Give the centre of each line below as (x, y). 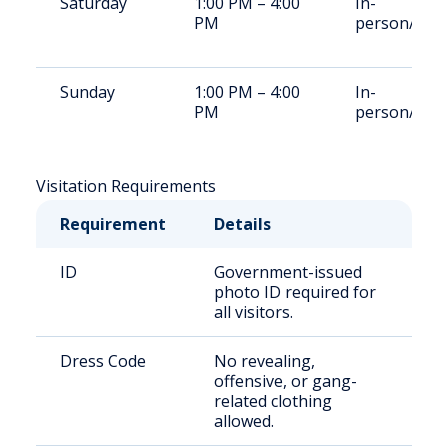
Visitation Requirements (126, 186)
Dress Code (103, 361)
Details (242, 224)
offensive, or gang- (285, 381)
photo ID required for (295, 292)
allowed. (244, 421)
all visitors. (253, 312)
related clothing (273, 401)
